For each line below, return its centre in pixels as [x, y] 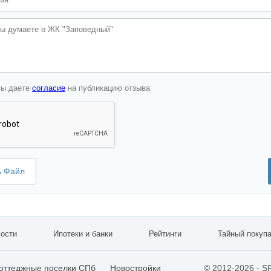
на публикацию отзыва [108, 88]
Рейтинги [165, 234]
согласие [49, 88]
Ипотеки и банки [83, 234]
